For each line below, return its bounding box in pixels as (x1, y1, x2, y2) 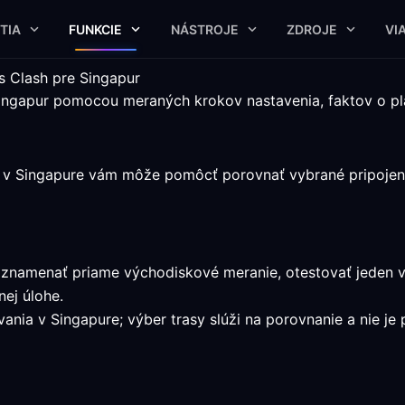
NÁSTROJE (170, 21, 239, 37)
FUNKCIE (69, 21, 123, 37)
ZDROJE (286, 21, 337, 37)
